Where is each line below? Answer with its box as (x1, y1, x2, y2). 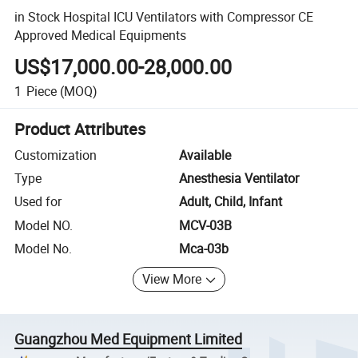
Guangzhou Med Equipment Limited (14, 328, 243, 348)
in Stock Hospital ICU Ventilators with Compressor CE (14, 7, 314, 26)
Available (179, 145, 231, 164)
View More (142, 270, 202, 288)
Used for (14, 193, 62, 211)
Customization (14, 145, 97, 164)
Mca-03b (179, 240, 229, 258)
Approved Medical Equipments (14, 26, 187, 44)
